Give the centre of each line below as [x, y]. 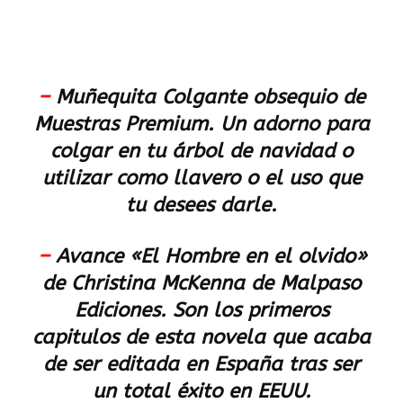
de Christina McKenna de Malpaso [201, 283]
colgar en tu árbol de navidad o [201, 151]
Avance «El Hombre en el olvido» [210, 256]
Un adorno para [291, 124]
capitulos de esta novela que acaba [201, 337]
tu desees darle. [201, 205]
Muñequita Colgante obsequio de [210, 97]
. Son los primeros [244, 310]
